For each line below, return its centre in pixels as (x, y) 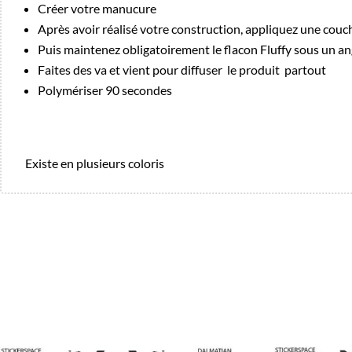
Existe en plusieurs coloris (95, 163)
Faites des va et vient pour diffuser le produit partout (182, 70)
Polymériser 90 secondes (105, 90)
